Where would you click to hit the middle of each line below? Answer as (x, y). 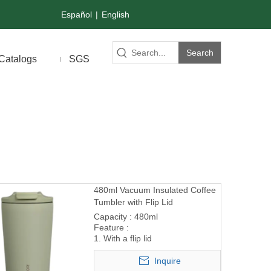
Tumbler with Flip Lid (133, 202)
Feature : (112, 227)
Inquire (167, 260)
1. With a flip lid (122, 238)
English (116, 14)
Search (200, 52)
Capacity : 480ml (127, 216)
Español (77, 14)
